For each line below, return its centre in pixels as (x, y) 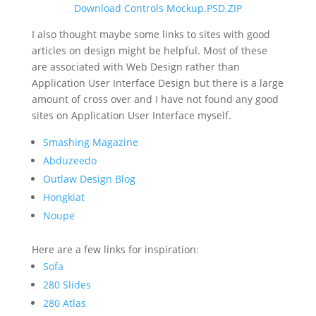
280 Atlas (64, 303)
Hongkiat (63, 197)
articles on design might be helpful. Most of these (149, 51)
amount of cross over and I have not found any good (155, 99)
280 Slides (67, 285)
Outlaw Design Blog (89, 179)
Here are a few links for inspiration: (115, 250)
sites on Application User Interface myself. (131, 116)
